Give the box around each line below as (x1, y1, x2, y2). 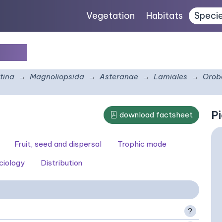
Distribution (41, 158, 82, 167)
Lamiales (154, 72, 187, 81)
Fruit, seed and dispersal (14, 139, 102, 149)
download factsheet (117, 110, 193, 119)
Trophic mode (117, 139, 166, 149)
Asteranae (100, 72, 138, 81)
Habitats (146, 10, 183, 21)
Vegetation (86, 10, 135, 21)
